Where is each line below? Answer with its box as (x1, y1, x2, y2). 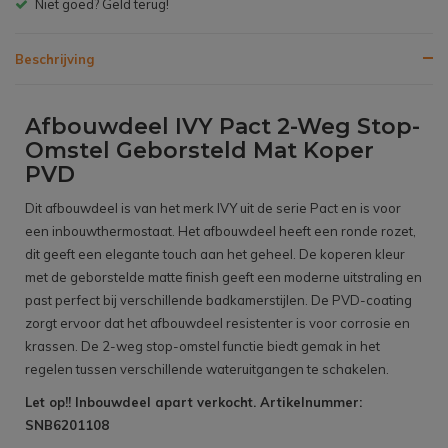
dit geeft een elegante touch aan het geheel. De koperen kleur (25, 246, 405, 263)
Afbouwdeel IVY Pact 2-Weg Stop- (25, 113, 420, 141)
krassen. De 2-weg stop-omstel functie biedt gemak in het (25, 338, 380, 355)
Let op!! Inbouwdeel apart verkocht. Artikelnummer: (25, 394, 362, 411)
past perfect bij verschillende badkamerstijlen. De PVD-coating (25, 292, 412, 309)
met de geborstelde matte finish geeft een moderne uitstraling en (25, 269, 422, 286)
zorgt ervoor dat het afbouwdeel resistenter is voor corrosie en (25, 315, 410, 332)
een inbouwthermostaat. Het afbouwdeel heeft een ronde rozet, (25, 223, 416, 240)
